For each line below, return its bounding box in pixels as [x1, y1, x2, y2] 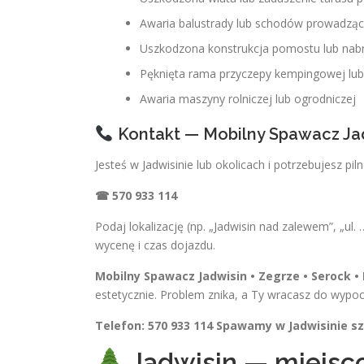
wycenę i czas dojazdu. [95, 237, 215, 253]
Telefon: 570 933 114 [95, 318, 213, 333]
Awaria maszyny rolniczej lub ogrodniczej [140, 91, 356, 106]
